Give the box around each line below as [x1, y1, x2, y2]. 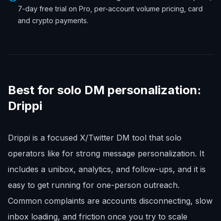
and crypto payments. [18, 16, 88, 25]
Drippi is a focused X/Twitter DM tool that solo [8, 133, 182, 143]
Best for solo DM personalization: [8, 83, 201, 97]
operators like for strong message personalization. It [8, 148, 204, 158]
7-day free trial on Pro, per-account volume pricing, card [18, 4, 203, 13]
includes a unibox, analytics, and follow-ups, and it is [8, 164, 206, 174]
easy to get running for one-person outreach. [8, 180, 180, 190]
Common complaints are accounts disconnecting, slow [8, 196, 213, 206]
